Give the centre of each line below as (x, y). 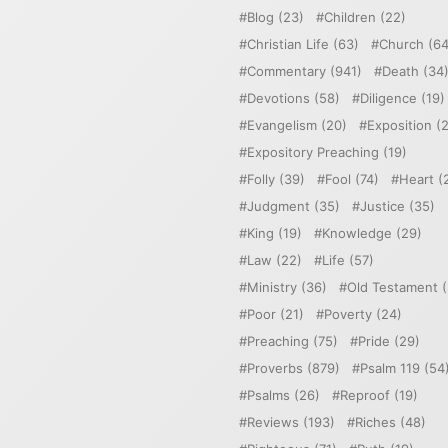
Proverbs (275, 367)
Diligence (388, 97)
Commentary (286, 70)
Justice (382, 205)
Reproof (365, 394)
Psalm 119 (390, 367)
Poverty (348, 313)
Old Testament (392, 286)
